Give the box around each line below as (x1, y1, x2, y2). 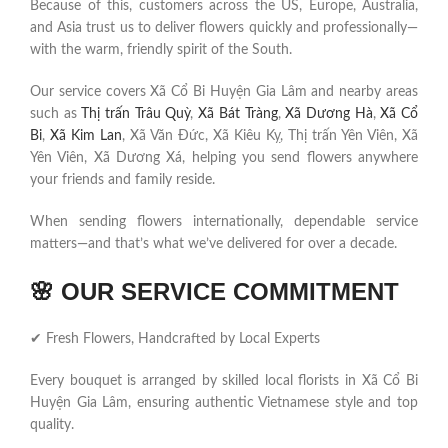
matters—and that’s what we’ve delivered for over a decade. (30, 237, 397, 252)
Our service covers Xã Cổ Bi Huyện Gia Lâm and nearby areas (30, 85, 418, 100)
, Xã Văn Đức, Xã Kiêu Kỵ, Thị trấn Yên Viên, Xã (122, 129, 418, 144)
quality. (30, 418, 74, 433)
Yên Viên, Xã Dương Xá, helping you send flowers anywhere (30, 151, 418, 166)
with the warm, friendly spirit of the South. (30, 43, 292, 58)
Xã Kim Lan (50, 129, 122, 144)
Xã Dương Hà (285, 107, 373, 122)
